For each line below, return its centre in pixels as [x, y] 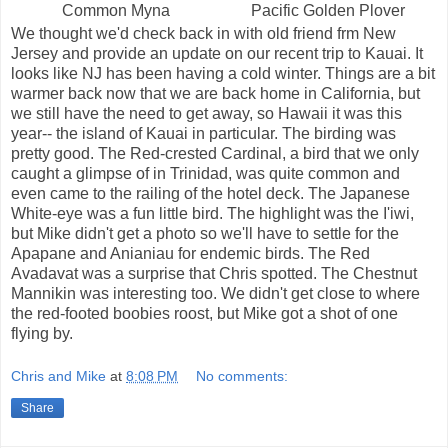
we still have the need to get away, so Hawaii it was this [206, 113]
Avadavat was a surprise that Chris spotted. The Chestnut [214, 273]
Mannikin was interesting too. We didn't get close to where [215, 293]
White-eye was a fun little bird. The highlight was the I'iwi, [212, 213]
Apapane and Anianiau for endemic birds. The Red [190, 253]
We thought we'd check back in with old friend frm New [203, 33]
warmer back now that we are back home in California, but [215, 93]
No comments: [242, 376]
